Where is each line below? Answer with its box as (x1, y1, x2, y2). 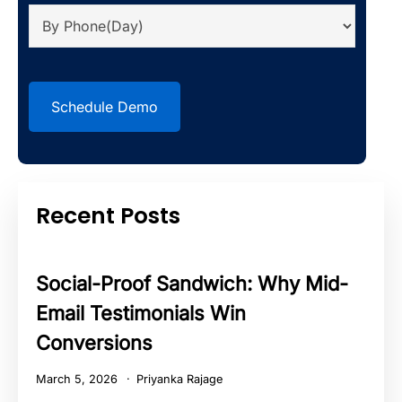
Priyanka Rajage (135, 372, 223, 387)
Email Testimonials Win (36, 301, 246, 325)
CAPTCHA (28, 66, 99, 84)
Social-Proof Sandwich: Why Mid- (36, 271, 348, 295)
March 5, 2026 (36, 372, 121, 387)
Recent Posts (36, 199, 180, 232)
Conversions (36, 330, 153, 354)
